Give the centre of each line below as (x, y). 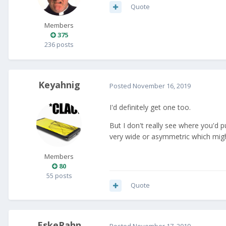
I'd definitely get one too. (150, 107)
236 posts (59, 45)
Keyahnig (59, 85)
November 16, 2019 (162, 86)
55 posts (59, 176)
